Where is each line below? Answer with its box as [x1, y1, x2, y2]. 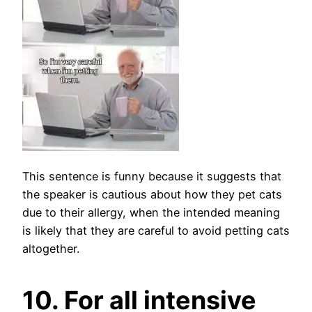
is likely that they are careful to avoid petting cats [22, 224, 290, 237]
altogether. [22, 242, 79, 256]
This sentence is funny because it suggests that [22, 169, 281, 183]
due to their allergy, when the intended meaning [22, 205, 280, 219]
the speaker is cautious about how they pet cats [22, 187, 282, 201]
